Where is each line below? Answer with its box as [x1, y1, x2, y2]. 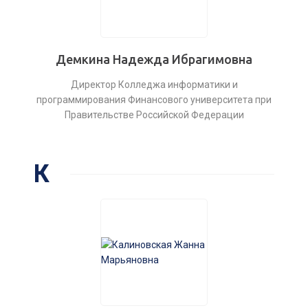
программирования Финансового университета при [36, 94, 272, 105]
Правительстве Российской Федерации [64, 109, 244, 120]
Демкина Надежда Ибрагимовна [56, 52, 252, 66]
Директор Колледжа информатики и [70, 79, 238, 90]
